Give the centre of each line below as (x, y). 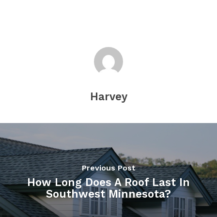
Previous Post (108, 168)
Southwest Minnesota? (108, 194)
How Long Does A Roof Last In (108, 182)
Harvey (108, 96)
